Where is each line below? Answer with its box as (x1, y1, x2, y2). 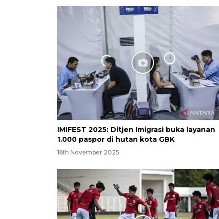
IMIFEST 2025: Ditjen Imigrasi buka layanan (57, 125, 215, 134)
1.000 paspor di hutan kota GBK (57, 135, 175, 144)
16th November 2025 (57, 148, 119, 156)
